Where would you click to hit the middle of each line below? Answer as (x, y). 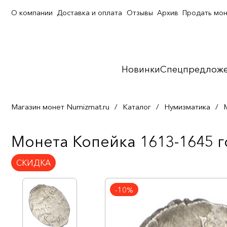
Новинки (141, 70)
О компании (32, 13)
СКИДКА (33, 163)
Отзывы (140, 13)
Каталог (137, 107)
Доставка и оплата (90, 13)
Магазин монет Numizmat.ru (60, 107)
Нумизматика (187, 107)
